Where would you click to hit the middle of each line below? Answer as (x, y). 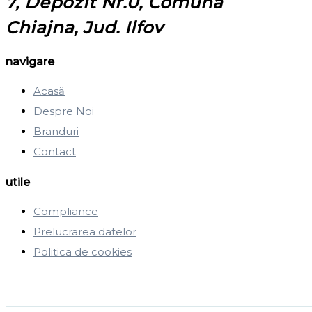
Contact (55, 152)
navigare (30, 62)
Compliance (66, 211)
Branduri (56, 132)
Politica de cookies (83, 251)
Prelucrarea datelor (85, 231)
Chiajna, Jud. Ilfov (84, 27)
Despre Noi (64, 111)
